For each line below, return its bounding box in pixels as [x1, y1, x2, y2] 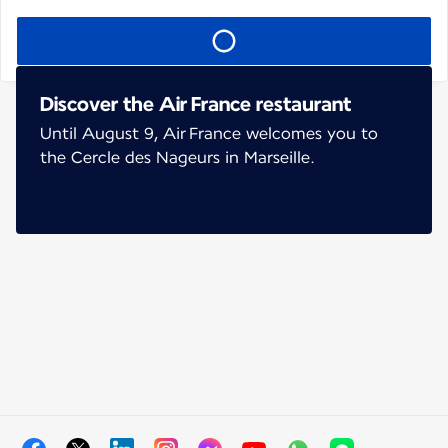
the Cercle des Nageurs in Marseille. [40, 147, 315, 167]
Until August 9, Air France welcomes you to [40, 123, 378, 143]
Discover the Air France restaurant [40, 91, 351, 116]
